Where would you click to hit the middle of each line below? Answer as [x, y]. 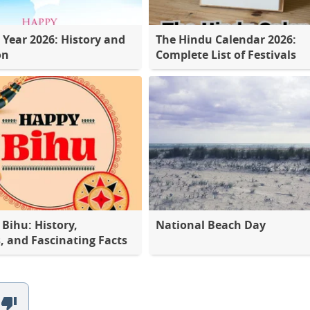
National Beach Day [210, 225]
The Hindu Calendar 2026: [226, 39]
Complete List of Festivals [226, 54]
